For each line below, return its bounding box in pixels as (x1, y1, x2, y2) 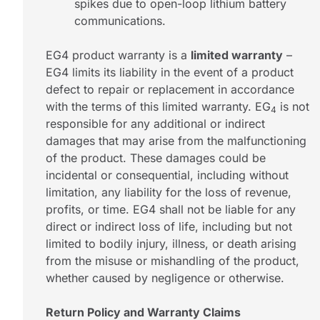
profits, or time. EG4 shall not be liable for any (46, 201, 296, 216)
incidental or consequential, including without (46, 167, 289, 182)
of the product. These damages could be (46, 150, 266, 165)
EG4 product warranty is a (46, 47, 191, 62)
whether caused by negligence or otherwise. (46, 270, 284, 285)
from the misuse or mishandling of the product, (46, 253, 299, 268)
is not (276, 99, 309, 114)
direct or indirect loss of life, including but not (46, 219, 292, 234)
